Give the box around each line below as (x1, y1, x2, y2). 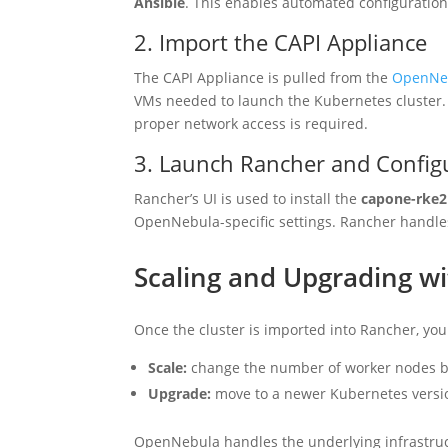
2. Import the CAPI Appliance (134, 26, 428, 57)
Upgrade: (148, 383, 212, 403)
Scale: (148, 357, 188, 377)
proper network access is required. (134, 113, 369, 133)
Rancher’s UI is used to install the (134, 188, 362, 208)
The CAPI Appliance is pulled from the (134, 67, 393, 87)
